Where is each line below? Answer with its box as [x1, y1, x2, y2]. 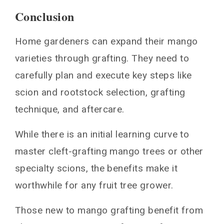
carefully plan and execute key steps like [15, 69, 192, 81]
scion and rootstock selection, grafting [15, 86, 185, 98]
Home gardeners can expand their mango [15, 35, 198, 47]
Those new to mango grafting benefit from [15, 204, 203, 216]
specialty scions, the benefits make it [15, 162, 178, 174]
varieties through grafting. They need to [15, 52, 189, 64]
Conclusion [15, 7, 74, 25]
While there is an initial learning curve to [15, 128, 189, 140]
